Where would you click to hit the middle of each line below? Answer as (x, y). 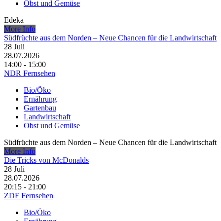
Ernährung (40, 99)
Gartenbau (40, 108)
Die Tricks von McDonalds (46, 160)
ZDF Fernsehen (29, 196)
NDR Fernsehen (30, 74)
